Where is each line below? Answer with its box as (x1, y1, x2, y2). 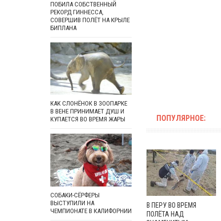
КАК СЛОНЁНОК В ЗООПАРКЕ (50, 100, 127, 108)
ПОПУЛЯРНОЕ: (156, 113, 206, 123)
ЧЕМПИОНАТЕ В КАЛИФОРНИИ (50, 207, 132, 215)
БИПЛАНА (50, 24, 76, 32)
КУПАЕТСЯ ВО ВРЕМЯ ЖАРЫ (50, 115, 125, 123)
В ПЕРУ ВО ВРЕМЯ (147, 201, 196, 209)
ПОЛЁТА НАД (147, 210, 184, 218)
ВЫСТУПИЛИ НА (50, 199, 94, 207)
